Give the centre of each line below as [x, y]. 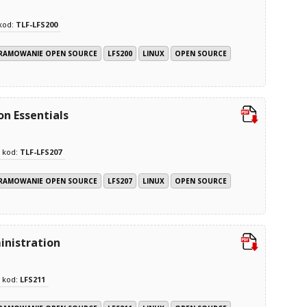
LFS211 [33, 279]
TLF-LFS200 [37, 24]
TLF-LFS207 [41, 151]
